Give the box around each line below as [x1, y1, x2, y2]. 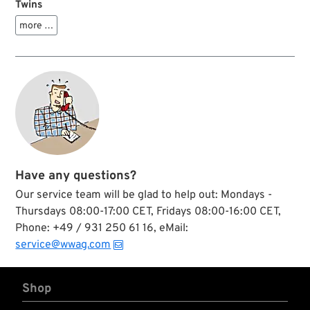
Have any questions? [15, 168, 137, 185]
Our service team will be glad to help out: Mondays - [15, 188, 273, 203]
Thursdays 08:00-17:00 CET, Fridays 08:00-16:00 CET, [15, 205, 282, 219]
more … [19, 20, 54, 33]
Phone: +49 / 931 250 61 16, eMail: [15, 221, 189, 236]
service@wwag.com [15, 238, 111, 253]
